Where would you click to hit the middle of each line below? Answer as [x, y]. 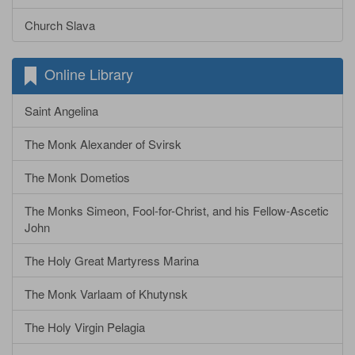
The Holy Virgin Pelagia [85, 327]
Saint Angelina [61, 111]
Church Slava [60, 25]
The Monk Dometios [77, 177]
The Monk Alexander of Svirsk [103, 144]
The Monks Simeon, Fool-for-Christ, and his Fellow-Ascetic [177, 211]
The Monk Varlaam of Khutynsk [106, 294]
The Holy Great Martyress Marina [112, 261]
